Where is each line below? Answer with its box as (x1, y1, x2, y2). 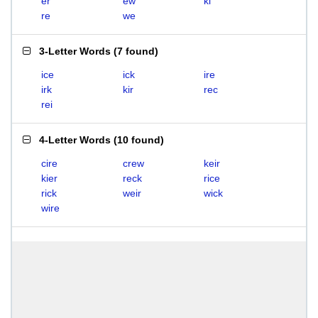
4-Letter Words (39, 134, 111, 146)
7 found (117, 45, 155, 57)
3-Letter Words (39, 45, 111, 57)
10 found (117, 134, 160, 146)
